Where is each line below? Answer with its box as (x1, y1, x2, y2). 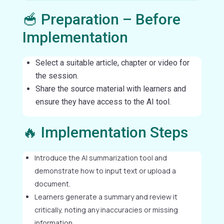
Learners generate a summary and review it (34, 191, 177, 201)
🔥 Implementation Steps (22, 123, 188, 141)
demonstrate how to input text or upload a (34, 165, 176, 175)
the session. (35, 70, 78, 80)
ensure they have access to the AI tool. (35, 96, 171, 106)
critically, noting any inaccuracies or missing (34, 204, 178, 214)
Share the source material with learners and (35, 83, 186, 93)
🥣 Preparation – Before (22, 10, 180, 28)
